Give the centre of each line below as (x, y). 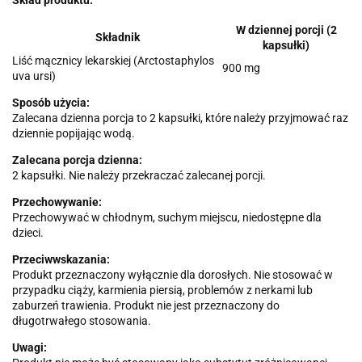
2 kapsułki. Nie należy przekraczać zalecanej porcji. (139, 176)
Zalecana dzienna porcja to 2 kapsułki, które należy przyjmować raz (180, 118)
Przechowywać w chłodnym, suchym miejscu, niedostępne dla (167, 218)
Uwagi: (29, 348)
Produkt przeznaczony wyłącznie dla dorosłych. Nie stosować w (173, 275)
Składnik (117, 38)
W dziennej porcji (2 (286, 30)
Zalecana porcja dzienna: (77, 160)
